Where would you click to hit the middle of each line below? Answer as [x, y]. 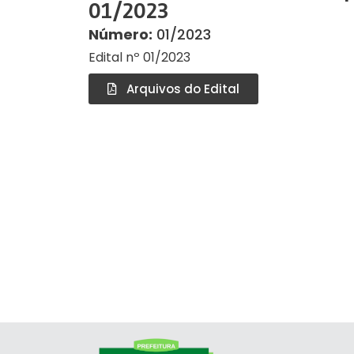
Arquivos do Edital [183, 89]
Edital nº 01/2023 [139, 58]
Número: [121, 35]
